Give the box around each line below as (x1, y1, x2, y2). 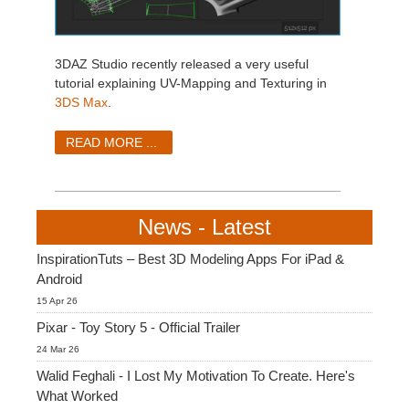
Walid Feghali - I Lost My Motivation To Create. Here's (37, 367, 355, 383)
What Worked (37, 387, 118, 404)
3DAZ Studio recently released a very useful (55, 56, 309, 71)
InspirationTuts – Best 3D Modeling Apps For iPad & (37, 250, 344, 267)
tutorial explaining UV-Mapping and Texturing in (55, 75, 327, 90)
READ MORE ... (66, 134, 157, 150)
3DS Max (55, 94, 108, 110)
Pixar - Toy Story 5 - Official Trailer (37, 319, 240, 335)
